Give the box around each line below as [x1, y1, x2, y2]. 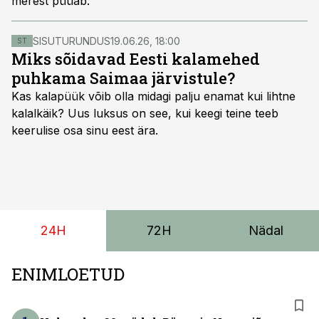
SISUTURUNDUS [33, 35, 110, 47]
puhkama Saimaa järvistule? [11, 68, 235, 88]
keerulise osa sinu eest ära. [11, 123, 158, 137]
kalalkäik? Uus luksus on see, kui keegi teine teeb [11, 106, 278, 120]
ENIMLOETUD [11, 263, 125, 286]
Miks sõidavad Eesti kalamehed [11, 48, 260, 69]
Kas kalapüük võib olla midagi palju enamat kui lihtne [11, 89, 296, 103]
